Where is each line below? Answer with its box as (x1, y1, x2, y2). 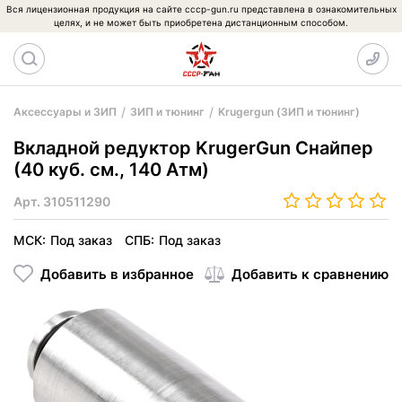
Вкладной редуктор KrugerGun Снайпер (13, 137, 373, 159)
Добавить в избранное (40, 265, 194, 283)
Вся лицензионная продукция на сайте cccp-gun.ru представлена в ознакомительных (5, 4, 397, 14)
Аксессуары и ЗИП (13, 105, 117, 118)
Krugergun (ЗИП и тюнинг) (218, 105, 360, 118)
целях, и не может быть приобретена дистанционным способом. (54, 17, 348, 28)
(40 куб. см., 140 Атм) (13, 159, 209, 180)
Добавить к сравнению (232, 265, 389, 283)
